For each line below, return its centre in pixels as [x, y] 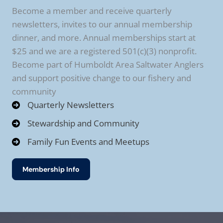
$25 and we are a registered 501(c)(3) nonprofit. [104, 51]
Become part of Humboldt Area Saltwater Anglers [108, 65]
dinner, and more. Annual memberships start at [104, 38]
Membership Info [51, 169]
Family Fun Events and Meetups [88, 142]
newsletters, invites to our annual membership [102, 24]
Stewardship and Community [83, 123]
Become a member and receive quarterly [92, 11]
